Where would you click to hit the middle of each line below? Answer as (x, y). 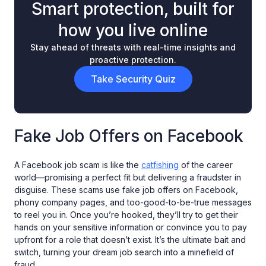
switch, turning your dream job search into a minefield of (124, 252)
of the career (206, 164)
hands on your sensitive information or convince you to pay (131, 227)
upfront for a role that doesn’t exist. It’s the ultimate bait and (130, 239)
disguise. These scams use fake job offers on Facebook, (126, 189)
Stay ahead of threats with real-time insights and (133, 47)
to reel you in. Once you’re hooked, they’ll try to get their (126, 214)
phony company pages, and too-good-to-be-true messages (133, 202)
